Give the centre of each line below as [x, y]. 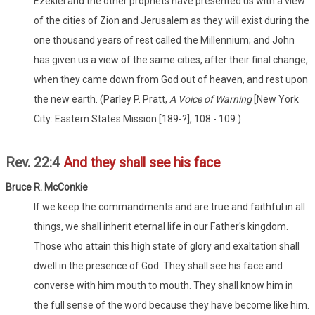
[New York [276, 99]
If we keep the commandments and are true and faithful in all [169, 207]
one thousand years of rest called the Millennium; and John [164, 40]
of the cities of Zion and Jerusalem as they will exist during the [172, 21]
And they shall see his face [142, 163]
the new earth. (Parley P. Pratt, [102, 99]
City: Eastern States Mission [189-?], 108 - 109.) [137, 119]
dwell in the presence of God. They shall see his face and [158, 266]
